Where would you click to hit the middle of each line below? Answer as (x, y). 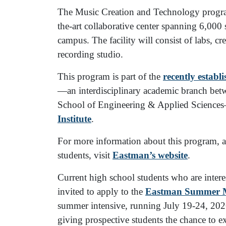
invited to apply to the (101, 192)
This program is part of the (110, 77)
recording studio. (90, 54)
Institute (74, 119)
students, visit (85, 155)
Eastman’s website (150, 155)
